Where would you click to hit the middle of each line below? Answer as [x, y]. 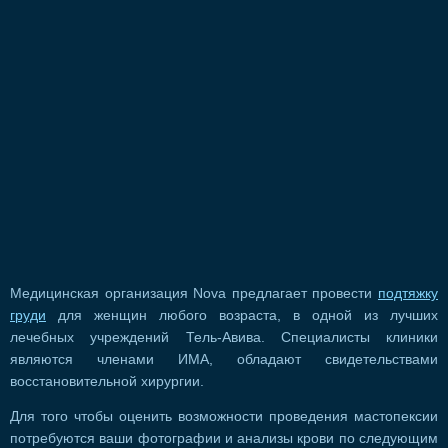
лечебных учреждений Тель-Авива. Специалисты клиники [224, 337]
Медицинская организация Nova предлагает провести [194, 293]
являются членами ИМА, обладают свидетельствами [224, 359]
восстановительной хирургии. [107, 381]
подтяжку [408, 293]
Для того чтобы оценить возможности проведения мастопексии [224, 417]
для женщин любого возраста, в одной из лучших [242, 315]
